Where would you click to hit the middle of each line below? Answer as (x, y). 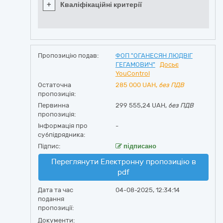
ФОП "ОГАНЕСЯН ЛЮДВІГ (154, 56)
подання (51, 199)
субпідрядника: (61, 135)
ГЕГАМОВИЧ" (135, 64)
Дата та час (56, 190)
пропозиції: (56, 208)
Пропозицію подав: (68, 56)
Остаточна (55, 85)
